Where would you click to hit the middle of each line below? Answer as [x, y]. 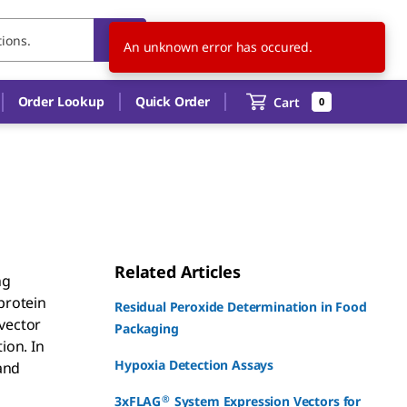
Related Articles [178, 272]
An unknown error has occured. [225, 47]
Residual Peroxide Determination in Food [241, 307]
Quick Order [172, 101]
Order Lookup [61, 101]
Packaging [147, 328]
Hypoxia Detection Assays [194, 365]
